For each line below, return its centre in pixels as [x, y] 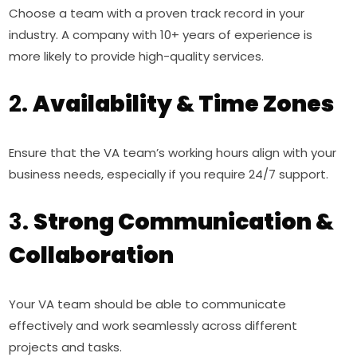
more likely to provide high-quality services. [137, 56]
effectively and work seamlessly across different [153, 326]
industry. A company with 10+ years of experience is [161, 35]
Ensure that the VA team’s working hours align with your [173, 153]
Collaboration [92, 255]
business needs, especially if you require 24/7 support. [169, 174]
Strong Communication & [184, 222]
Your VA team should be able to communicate [148, 304]
